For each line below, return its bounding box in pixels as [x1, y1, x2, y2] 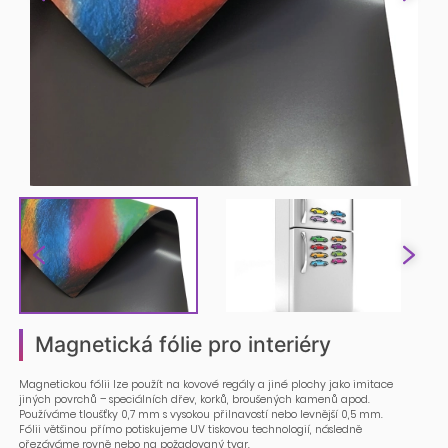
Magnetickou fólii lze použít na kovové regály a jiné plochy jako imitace [19, 376, 393, 392]
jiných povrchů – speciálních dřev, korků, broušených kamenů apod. [19, 391, 370, 407]
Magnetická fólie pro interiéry [35, 330, 332, 357]
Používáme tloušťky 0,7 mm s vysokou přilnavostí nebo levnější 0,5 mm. [19, 406, 383, 422]
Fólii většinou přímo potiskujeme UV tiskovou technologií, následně [19, 421, 362, 437]
